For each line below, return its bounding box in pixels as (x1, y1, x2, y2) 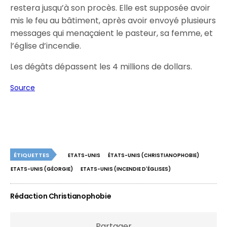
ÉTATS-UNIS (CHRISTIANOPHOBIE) (108, 152, 199, 159)
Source (10, 83, 35, 93)
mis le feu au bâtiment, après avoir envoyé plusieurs (10, 15, 216, 26)
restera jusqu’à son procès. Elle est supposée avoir (10, 2, 211, 14)
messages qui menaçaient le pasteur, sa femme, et (10, 27, 213, 39)
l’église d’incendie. (10, 40, 82, 52)
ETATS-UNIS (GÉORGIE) (11, 165, 73, 173)
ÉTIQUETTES (14, 151, 49, 159)
